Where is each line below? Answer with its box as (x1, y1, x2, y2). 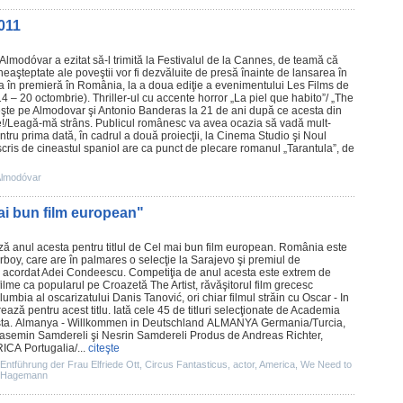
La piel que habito (234, 92, 322, 104)
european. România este (223, 241, 347, 254)
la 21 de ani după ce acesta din (186, 104, 342, 117)
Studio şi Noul (255, 130, 327, 142)
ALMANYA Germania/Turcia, (204, 317, 345, 329)
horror (198, 92, 228, 104)
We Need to (300, 359, 352, 370)
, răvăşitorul (195, 279, 255, 291)
